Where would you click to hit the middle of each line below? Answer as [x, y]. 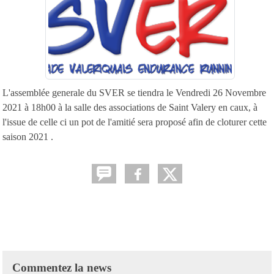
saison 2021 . [28, 136]
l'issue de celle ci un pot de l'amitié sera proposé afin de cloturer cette [135, 122]
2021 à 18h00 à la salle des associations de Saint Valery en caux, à [130, 107]
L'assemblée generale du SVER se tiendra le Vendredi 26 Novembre [134, 92]
